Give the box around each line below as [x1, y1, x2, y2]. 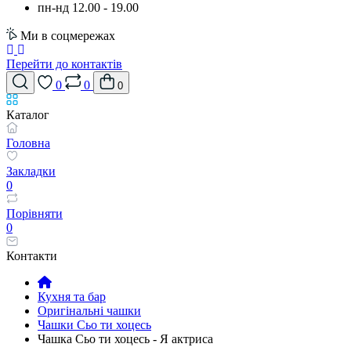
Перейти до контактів [6, 57, 122, 71]
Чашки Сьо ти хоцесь [38, 318, 151, 331]
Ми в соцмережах [20, 29, 115, 42]
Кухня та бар [38, 290, 106, 303]
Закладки [6, 165, 56, 178]
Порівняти [6, 207, 63, 220]
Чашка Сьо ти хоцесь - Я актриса [38, 332, 213, 346]
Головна [6, 136, 50, 150]
